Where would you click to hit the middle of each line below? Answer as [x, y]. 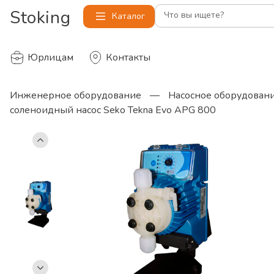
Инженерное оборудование [76, 95]
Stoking [40, 18]
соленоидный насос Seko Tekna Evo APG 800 [113, 110]
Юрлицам [50, 57]
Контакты [128, 57]
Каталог [128, 16]
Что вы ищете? [194, 15]
